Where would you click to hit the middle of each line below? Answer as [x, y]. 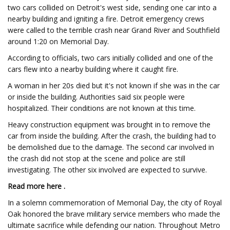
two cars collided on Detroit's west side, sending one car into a [112, 7]
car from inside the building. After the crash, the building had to [112, 136]
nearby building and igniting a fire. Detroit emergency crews [106, 19]
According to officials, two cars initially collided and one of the [110, 58]
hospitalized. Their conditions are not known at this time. [102, 108]
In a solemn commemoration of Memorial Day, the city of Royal [115, 203]
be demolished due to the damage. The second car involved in [111, 147]
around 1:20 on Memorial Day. [58, 41]
